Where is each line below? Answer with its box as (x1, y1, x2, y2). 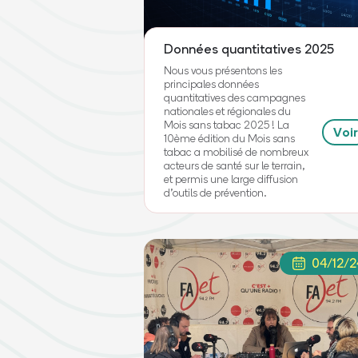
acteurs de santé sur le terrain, (164, 159, 306, 172)
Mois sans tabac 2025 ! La (164, 118, 290, 131)
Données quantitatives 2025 (164, 41, 335, 57)
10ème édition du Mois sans (164, 132, 296, 145)
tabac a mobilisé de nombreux (164, 145, 309, 158)
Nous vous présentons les (164, 64, 283, 77)
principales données (164, 78, 260, 90)
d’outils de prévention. (164, 186, 268, 199)
